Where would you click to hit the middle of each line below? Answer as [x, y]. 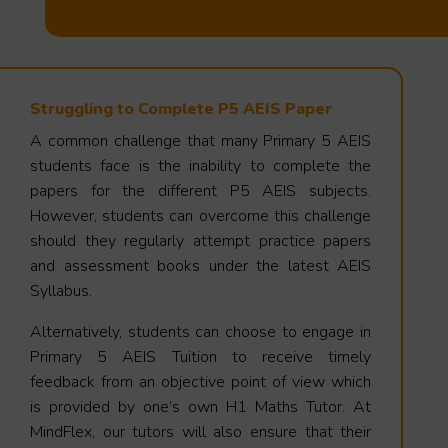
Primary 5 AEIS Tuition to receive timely [201, 356]
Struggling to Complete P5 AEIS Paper [181, 108]
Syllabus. [61, 290]
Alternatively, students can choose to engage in [201, 331]
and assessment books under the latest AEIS [201, 265]
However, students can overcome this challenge [201, 215]
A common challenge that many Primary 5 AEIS [201, 140]
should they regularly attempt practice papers [201, 240]
